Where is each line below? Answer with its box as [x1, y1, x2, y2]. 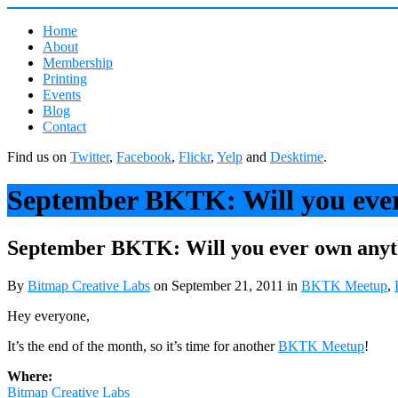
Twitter [70, 149, 109, 164]
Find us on [7, 149, 70, 164]
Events [43, 87, 81, 102]
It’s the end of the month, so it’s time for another [7, 338, 278, 354]
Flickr [179, 149, 211, 164]
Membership [43, 55, 113, 70]
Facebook [116, 149, 171, 164]
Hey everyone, [7, 307, 90, 323]
